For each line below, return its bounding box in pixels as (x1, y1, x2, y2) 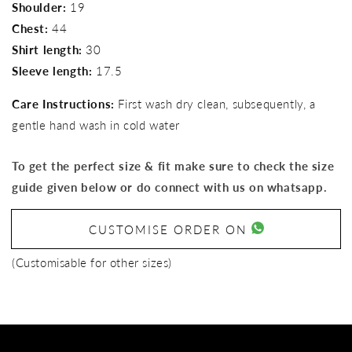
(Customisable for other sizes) (12, 255, 172, 269)
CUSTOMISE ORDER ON (88, 222, 251, 236)
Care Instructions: (12, 96, 115, 111)
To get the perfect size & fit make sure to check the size (12, 158, 335, 173)
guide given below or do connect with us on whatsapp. (12, 179, 328, 194)
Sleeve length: (12, 63, 93, 78)
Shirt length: (12, 42, 82, 57)
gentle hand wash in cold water (12, 117, 181, 132)
